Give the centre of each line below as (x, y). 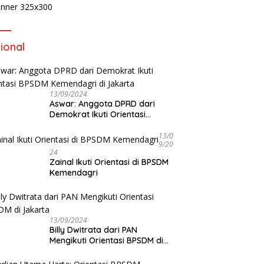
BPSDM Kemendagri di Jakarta (110, 125)
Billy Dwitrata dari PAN (94, 230)
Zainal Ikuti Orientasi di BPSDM (109, 162)
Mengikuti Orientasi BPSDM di (107, 241)
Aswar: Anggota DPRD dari (103, 104)
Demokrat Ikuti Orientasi (98, 115)
